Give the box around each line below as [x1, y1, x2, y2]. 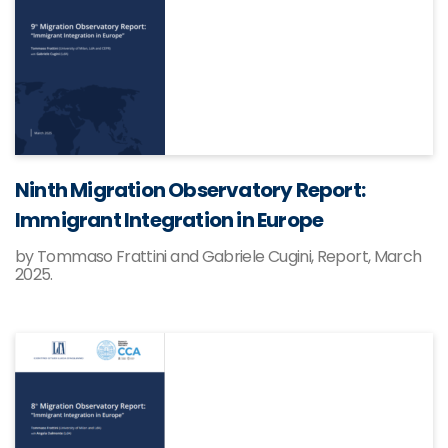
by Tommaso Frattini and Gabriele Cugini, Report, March [15, 245, 422, 268]
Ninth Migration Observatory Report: [15, 176, 366, 204]
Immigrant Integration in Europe [15, 206, 324, 234]
